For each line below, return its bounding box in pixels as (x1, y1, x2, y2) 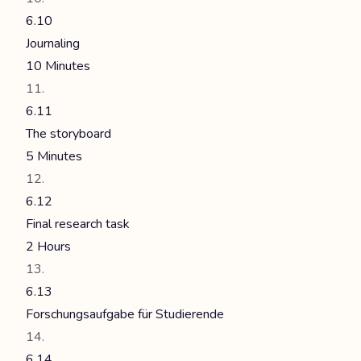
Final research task (26, 215, 130, 233)
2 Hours (26, 238, 71, 255)
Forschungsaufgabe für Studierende (26, 305, 224, 323)
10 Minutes (26, 57, 90, 75)
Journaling (26, 35, 80, 52)
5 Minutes (26, 147, 82, 165)
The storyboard (26, 125, 111, 143)
